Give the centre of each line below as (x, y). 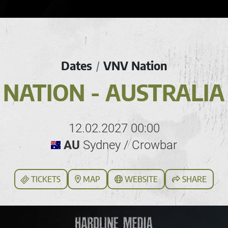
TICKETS (45, 179)
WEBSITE (140, 179)
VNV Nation (135, 65)
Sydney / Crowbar (129, 145)
